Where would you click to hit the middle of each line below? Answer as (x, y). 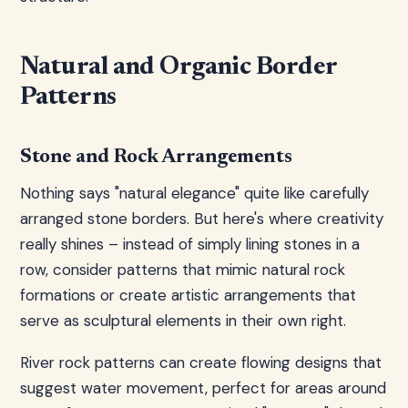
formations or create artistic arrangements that (188, 295)
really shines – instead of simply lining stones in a (190, 244)
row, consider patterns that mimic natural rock (183, 270)
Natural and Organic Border (178, 67)
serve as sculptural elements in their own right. (183, 321)
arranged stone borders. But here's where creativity (202, 219)
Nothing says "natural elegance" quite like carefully (194, 193)
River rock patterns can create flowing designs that (201, 362)
